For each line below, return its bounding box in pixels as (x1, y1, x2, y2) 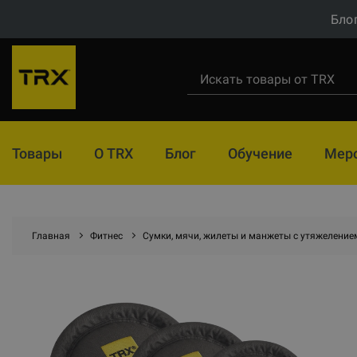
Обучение (228, 144, 292, 162)
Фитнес (90, 230, 123, 241)
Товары (12, 144, 62, 162)
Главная (32, 230, 70, 241)
